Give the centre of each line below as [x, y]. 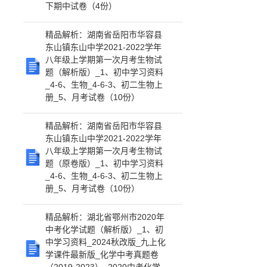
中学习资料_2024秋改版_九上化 [106, 242]
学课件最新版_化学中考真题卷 [102, 254]
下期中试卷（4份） [81, 6]
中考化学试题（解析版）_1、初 [105, 229]
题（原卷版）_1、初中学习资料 [105, 163]
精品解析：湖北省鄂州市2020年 [105, 217]
